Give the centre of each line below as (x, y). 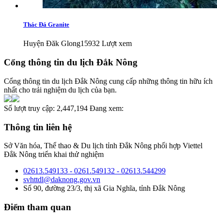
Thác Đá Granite (46, 25)
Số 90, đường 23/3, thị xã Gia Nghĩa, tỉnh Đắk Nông (104, 188)
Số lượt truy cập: (30, 108)
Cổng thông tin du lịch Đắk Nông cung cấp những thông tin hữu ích (108, 81)
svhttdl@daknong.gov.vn (62, 180)
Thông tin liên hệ (38, 127)
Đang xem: (106, 108)
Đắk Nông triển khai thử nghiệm (54, 155)
